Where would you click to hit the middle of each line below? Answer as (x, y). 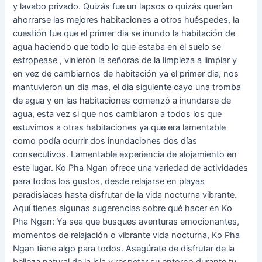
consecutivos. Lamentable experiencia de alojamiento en (125, 155)
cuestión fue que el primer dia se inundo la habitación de (124, 34)
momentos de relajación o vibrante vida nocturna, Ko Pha (127, 235)
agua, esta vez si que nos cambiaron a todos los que (118, 114)
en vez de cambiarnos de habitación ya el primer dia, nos (126, 74)
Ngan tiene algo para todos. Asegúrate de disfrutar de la (124, 249)
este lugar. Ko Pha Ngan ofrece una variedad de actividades (131, 168)
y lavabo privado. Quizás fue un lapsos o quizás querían (123, 7)
